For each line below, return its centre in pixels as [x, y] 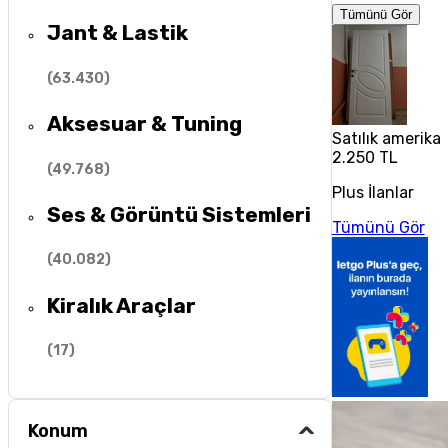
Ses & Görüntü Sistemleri [179, 214]
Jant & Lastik [118, 33]
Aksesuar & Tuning [145, 124]
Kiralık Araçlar [122, 305]
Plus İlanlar [372, 192]
